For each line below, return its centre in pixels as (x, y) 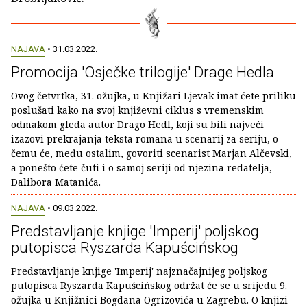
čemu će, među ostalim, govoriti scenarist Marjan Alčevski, (151, 153)
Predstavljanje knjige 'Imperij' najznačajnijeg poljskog (139, 271)
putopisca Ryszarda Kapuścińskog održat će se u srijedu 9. (149, 285)
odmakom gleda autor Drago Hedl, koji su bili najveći (137, 125)
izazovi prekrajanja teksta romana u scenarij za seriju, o (145, 139)
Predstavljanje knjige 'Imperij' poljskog (135, 231)
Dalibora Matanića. (56, 182)
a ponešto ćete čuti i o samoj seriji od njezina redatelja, (142, 168)
